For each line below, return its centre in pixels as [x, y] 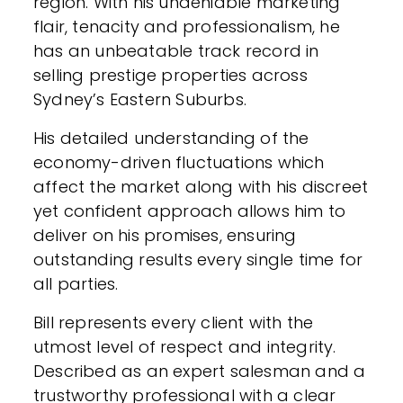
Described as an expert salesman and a [200, 371]
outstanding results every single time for [198, 260]
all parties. [76, 284]
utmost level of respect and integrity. [185, 347]
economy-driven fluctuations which [179, 162]
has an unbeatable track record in [176, 51]
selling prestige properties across [170, 75]
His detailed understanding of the [171, 138]
